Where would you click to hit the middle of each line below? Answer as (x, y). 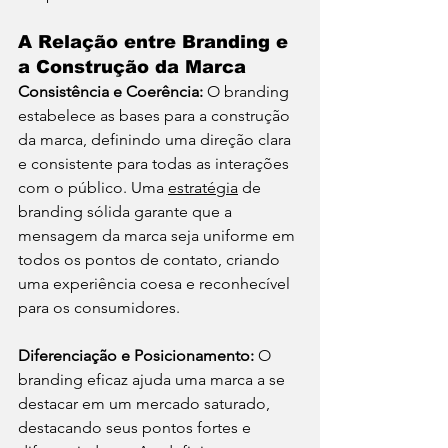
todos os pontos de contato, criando (151, 260)
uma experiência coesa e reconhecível (156, 284)
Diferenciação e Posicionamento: (138, 356)
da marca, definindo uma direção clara (156, 140)
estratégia (203, 188)
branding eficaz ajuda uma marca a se (153, 380)
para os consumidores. (99, 308)
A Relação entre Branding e (156, 42)
